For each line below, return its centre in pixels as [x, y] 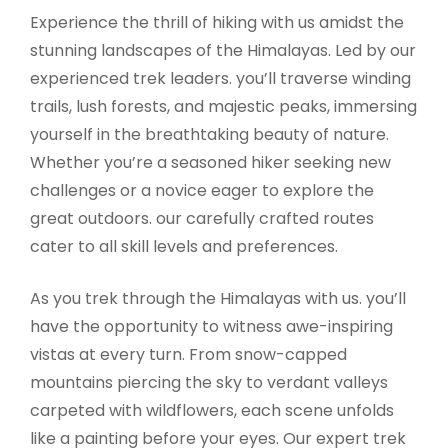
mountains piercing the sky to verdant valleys [209, 382]
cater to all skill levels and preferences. [184, 246]
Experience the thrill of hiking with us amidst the [217, 22]
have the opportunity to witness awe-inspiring [211, 326]
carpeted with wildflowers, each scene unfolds [212, 410]
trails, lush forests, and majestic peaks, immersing [223, 106]
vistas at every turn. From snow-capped [188, 354]
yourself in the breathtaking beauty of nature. [209, 134]
